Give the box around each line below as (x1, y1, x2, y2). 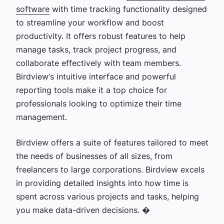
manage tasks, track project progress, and (15, 44, 176, 54)
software (15, 3, 49, 14)
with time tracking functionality (49, 3, 172, 14)
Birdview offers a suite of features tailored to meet (15, 137, 208, 147)
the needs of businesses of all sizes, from (15, 150, 172, 161)
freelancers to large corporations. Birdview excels (15, 164, 204, 174)
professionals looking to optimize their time (15, 98, 181, 108)
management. (15, 111, 67, 122)
